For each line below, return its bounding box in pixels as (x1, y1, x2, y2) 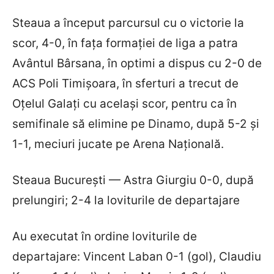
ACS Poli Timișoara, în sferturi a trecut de (12, 76, 239, 91)
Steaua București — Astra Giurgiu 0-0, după (12, 172, 254, 187)
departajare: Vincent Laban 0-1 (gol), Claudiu (12, 249, 261, 264)
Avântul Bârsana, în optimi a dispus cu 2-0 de (12, 56, 262, 70)
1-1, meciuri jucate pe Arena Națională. (12, 136, 224, 151)
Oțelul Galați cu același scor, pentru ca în (12, 96, 237, 111)
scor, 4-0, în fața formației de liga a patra (12, 35, 238, 50)
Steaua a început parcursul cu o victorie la (12, 15, 244, 30)
